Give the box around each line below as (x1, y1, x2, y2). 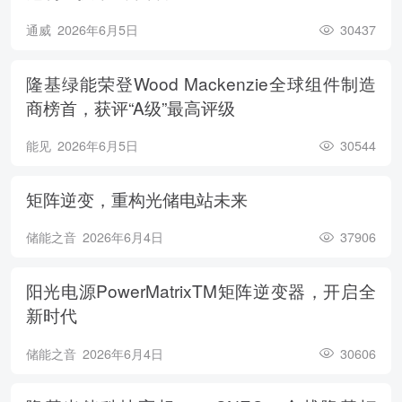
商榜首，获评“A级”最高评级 (25, 94, 235, 119)
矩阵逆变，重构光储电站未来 (25, 186, 248, 211)
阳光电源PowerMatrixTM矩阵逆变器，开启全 (25, 277, 376, 302)
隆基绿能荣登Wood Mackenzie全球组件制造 (25, 70, 376, 95)
